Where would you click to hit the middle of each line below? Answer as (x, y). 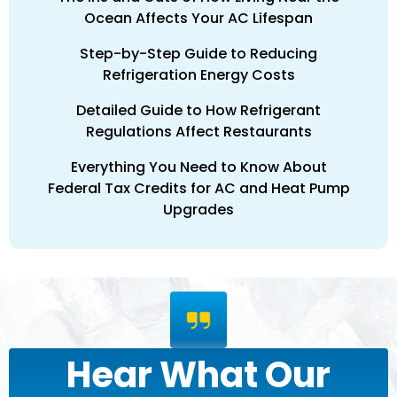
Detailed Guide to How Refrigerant (198, 110)
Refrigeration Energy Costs (198, 74)
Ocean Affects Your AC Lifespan (198, 18)
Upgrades (198, 209)
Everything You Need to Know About (198, 167)
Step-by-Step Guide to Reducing (198, 53)
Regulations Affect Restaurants (198, 131)
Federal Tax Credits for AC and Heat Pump (198, 188)
